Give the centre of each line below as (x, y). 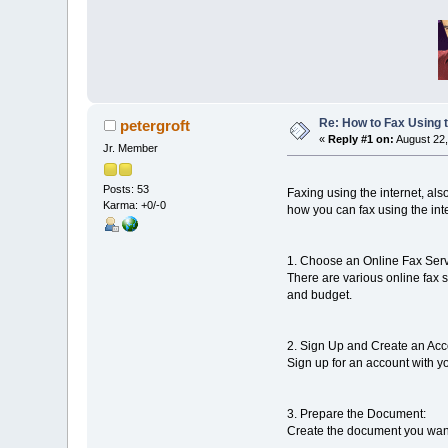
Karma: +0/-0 (135, 204)
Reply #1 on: (361, 139)
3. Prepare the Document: (356, 414)
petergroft (154, 126)
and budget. (319, 295)
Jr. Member (131, 148)
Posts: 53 (126, 188)
